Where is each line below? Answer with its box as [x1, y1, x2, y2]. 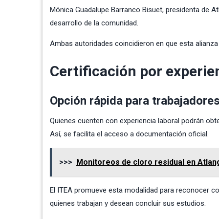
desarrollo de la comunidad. [50, 18, 138, 27]
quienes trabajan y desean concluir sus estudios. [50, 198, 206, 208]
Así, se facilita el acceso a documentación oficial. [50, 129, 209, 138]
